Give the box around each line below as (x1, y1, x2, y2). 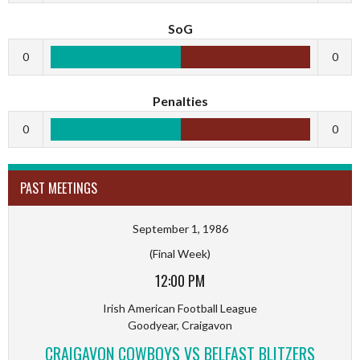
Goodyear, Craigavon (128, 317, 232, 332)
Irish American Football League (103, 301, 257, 315)
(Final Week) (149, 246, 211, 260)
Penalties (152, 92, 208, 108)
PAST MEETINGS (20, 178, 97, 198)
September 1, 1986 (132, 221, 228, 235)
